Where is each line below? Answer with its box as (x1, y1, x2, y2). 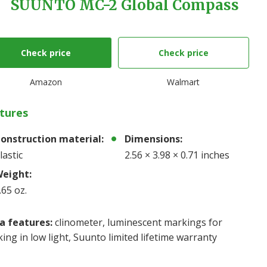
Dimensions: (125, 132, 183, 145)
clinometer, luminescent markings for (52, 216, 222, 229)
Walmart (167, 76, 200, 88)
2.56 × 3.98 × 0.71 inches (125, 148, 230, 162)
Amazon (30, 76, 63, 88)
